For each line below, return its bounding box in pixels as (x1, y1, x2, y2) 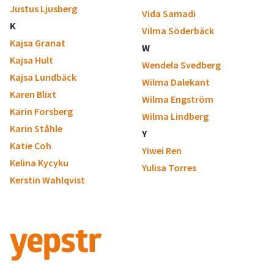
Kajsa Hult (10, 54, 53, 66)
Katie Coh (10, 139, 51, 152)
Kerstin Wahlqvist (10, 174, 85, 186)
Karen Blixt (10, 88, 56, 100)
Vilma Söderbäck (142, 24, 214, 37)
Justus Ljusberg (10, 2, 77, 15)
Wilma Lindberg (142, 110, 209, 122)
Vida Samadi (142, 7, 196, 20)
